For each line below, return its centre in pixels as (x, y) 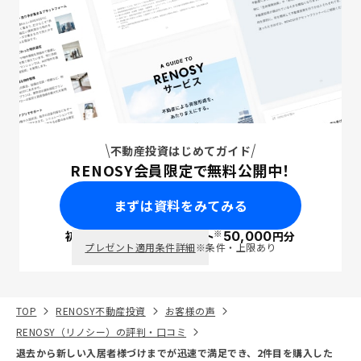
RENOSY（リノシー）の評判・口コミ (102, 332)
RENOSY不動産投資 (101, 311)
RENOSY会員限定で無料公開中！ (180, 170)
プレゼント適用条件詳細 (140, 247)
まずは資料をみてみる (180, 205)
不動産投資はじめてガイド (180, 151)
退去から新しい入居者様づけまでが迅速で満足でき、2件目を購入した (175, 353)
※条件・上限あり (236, 247)
